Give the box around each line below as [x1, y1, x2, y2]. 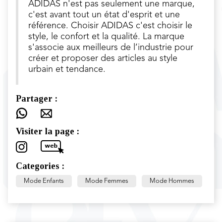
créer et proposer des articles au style [28, 54, 177, 63]
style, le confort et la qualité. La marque [28, 32, 184, 41]
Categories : [16, 161, 64, 171]
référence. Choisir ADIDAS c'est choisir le [28, 21, 192, 30]
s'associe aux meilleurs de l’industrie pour [28, 43, 193, 52]
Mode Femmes [85, 178, 128, 184]
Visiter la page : [16, 126, 79, 136]
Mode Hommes [150, 178, 194, 184]
